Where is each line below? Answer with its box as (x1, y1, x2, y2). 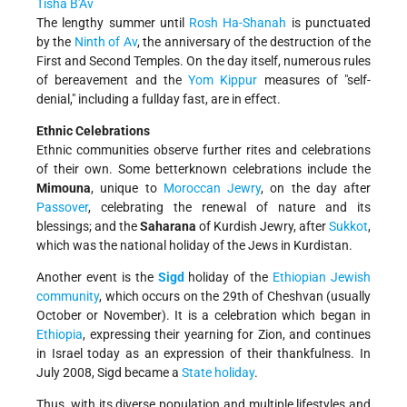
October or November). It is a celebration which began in (36, 308, 371, 323)
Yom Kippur (188, 73, 258, 88)
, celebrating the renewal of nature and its (88, 200, 371, 215)
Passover (36, 200, 88, 215)
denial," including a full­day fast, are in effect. (36, 92, 281, 107)
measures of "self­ (257, 73, 371, 88)
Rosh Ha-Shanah (189, 15, 287, 31)
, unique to (91, 181, 164, 196)
